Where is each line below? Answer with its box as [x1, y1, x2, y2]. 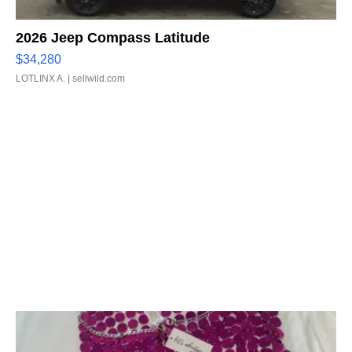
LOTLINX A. [16, 72, 65, 84]
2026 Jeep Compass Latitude [16, 29, 210, 46]
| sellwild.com [65, 72, 125, 84]
